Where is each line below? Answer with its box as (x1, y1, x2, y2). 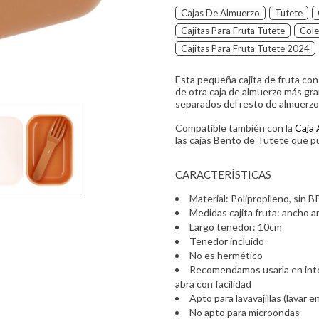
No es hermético (189, 249, 263, 261)
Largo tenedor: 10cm (189, 221, 282, 233)
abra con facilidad (175, 278, 251, 290)
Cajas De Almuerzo (181, 7, 260, 19)
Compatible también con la (175, 122, 295, 134)
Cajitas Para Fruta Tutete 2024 (181, 43, 310, 54)
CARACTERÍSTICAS (175, 168, 271, 181)
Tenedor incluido (189, 235, 264, 247)
